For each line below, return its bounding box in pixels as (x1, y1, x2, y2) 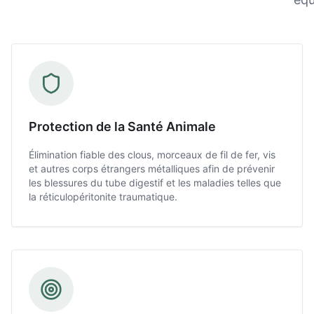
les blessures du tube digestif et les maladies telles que (29, 177, 281, 189)
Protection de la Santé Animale (29, 119, 216, 134)
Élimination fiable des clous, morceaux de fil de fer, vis (29, 149, 275, 161)
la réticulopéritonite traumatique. (29, 191, 177, 203)
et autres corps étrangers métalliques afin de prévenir (29, 163, 275, 175)
